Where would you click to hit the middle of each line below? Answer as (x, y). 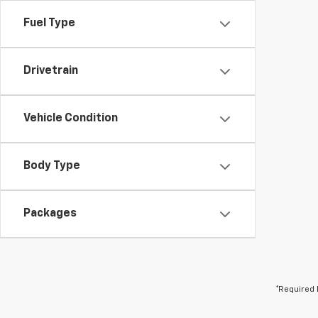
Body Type (52, 166)
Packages (50, 214)
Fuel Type (49, 23)
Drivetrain (51, 71)
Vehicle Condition (71, 119)
